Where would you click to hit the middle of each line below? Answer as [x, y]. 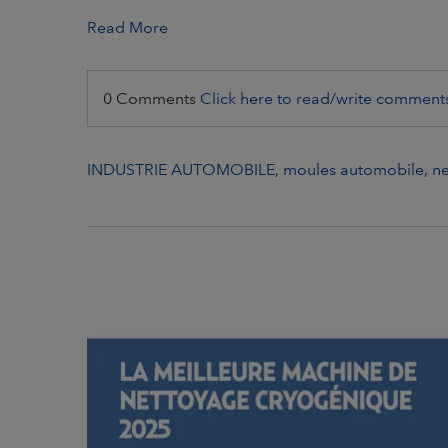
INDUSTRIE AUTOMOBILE [181, 169]
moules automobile [353, 169]
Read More [127, 27]
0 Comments [151, 98]
